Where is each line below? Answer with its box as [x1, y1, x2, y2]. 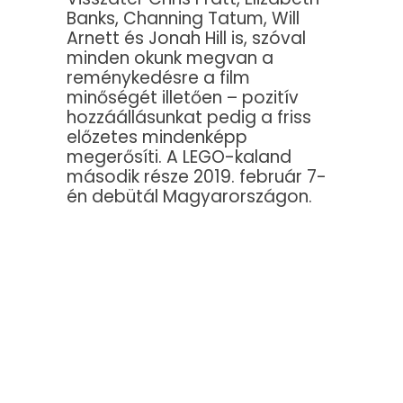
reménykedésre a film [67, 66, 250, 91]
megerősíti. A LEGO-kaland [67, 145, 291, 170]
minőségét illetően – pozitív [67, 85, 299, 111]
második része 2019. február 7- [67, 165, 327, 190]
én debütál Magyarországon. [67, 184, 312, 210]
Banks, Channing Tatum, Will [67, 6, 300, 31]
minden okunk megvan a [67, 46, 273, 71]
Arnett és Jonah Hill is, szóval [67, 26, 306, 51]
